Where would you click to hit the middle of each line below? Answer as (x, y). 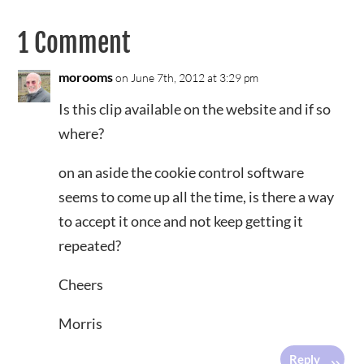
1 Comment (74, 43)
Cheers (81, 284)
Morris (81, 323)
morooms (86, 77)
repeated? (90, 245)
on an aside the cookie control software (182, 172)
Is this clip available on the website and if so (195, 109)
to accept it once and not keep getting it (181, 221)
